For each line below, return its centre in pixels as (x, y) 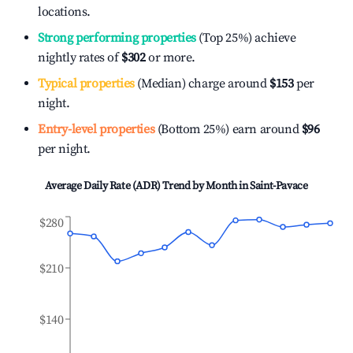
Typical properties (86, 84)
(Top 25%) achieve (246, 38)
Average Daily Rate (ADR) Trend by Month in (148, 186)
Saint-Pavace (279, 186)
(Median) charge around (201, 84)
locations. (64, 12)
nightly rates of (80, 58)
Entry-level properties (97, 129)
